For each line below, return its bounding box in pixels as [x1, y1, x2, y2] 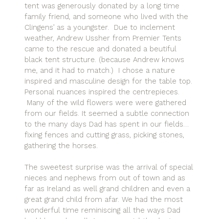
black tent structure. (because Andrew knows [24, 55, 184, 64]
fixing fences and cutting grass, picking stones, [24, 130, 184, 139]
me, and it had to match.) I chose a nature [24, 66, 175, 75]
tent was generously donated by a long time [24, 1, 179, 10]
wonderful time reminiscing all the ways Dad [24, 206, 180, 215]
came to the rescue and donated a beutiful [24, 44, 176, 53]
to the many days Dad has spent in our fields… [24, 119, 189, 129]
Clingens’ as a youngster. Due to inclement [24, 22, 175, 32]
